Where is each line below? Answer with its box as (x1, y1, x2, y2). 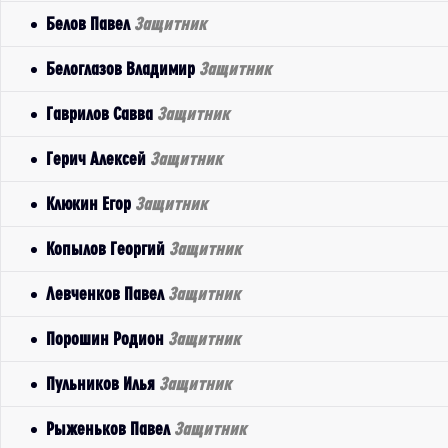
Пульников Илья (46, 374, 159, 393)
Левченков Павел (46, 284, 168, 303)
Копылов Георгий (46, 239, 169, 258)
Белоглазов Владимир (46, 59, 199, 78)
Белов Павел (46, 14, 134, 33)
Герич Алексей (46, 149, 150, 168)
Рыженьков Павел (46, 419, 174, 438)
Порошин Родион (46, 329, 168, 348)
